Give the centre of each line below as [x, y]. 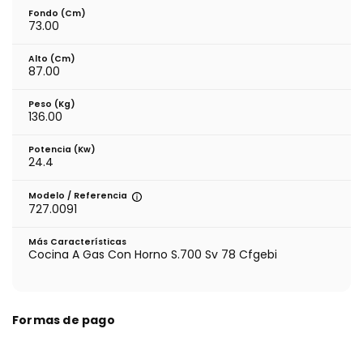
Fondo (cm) [57, 14]
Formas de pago [64, 320]
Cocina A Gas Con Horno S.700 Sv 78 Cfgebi [153, 255]
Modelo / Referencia [79, 196]
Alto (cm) [52, 59]
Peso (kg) [52, 105]
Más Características [77, 242]
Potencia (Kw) [62, 150]
